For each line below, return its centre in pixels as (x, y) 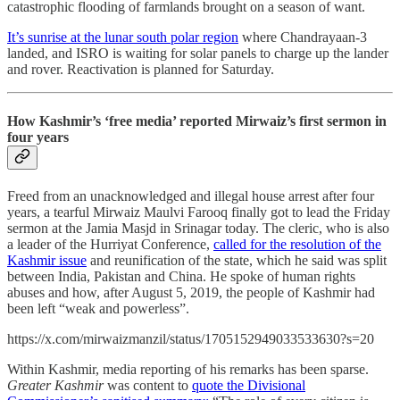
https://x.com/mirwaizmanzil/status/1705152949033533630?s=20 (191, 338)
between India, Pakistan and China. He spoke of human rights (181, 276)
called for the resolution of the (297, 244)
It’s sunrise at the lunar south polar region (123, 37)
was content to (148, 385)
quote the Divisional (249, 385)
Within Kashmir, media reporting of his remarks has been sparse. (188, 369)
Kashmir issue (47, 260)
